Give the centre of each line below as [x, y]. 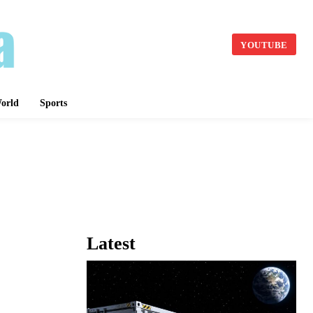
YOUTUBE [264, 45]
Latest [111, 244]
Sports [53, 103]
